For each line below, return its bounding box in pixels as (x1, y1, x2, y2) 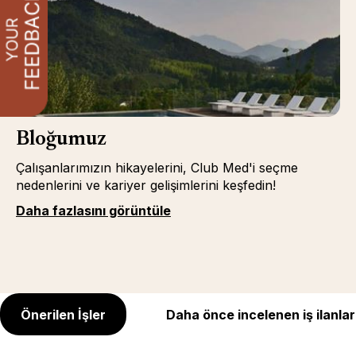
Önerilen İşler (21, 306, 106, 323)
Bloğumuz (16, 130, 106, 150)
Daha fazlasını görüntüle (16, 203, 171, 219)
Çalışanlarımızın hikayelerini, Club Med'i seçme (16, 160, 298, 176)
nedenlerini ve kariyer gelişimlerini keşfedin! (16, 177, 276, 193)
